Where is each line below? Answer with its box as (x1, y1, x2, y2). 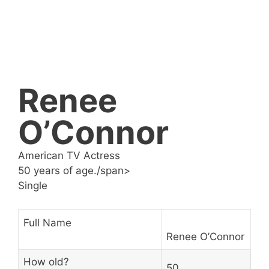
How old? (23, 255, 69, 268)
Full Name (23, 216, 71, 229)
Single (18, 180, 47, 192)
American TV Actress (18, 150, 120, 162)
